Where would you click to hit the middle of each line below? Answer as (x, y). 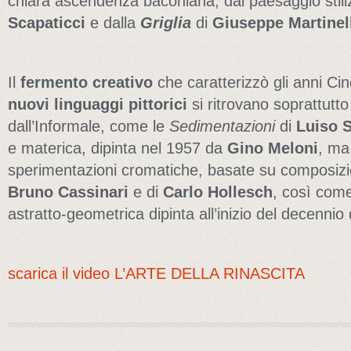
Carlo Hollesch (218, 192)
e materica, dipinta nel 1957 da (118, 148)
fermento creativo (87, 82)
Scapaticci (47, 23)
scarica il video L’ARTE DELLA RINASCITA (156, 273)
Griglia (166, 23)
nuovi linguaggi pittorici (98, 104)
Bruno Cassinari (68, 192)
